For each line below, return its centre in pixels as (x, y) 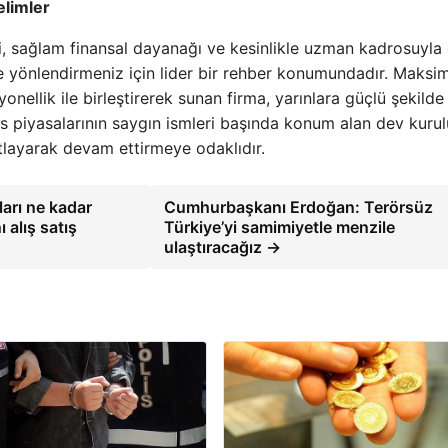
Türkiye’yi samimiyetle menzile (279, 226)
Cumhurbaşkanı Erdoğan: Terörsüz (298, 206)
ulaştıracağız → (222, 246)
